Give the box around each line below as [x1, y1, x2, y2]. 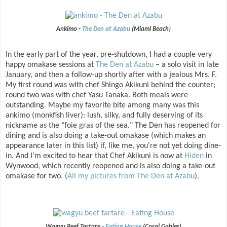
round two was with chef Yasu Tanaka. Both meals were [6, 91, 188, 99]
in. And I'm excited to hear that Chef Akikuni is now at [6, 152, 184, 160]
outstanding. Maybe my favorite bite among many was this [6, 101, 199, 109]
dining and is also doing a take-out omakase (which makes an [6, 131, 206, 140]
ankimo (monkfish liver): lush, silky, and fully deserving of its [6, 111, 203, 120]
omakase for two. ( [6, 172, 67, 180]
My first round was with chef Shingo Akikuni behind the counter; [6, 81, 215, 89]
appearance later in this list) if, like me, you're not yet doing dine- [6, 141, 221, 150]
